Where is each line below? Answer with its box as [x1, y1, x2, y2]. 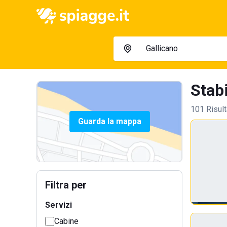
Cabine [54, 216, 79, 226]
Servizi [45, 200, 72, 210]
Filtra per [45, 179, 87, 191]
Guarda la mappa [78, 117, 141, 126]
